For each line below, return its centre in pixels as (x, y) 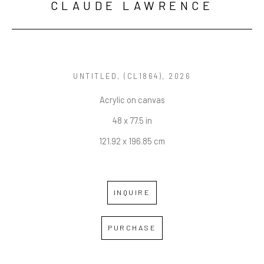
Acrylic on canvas (132, 99)
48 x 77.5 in (132, 120)
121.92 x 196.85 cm (132, 141)
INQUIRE (132, 192)
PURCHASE (132, 228)
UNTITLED (95, 76)
